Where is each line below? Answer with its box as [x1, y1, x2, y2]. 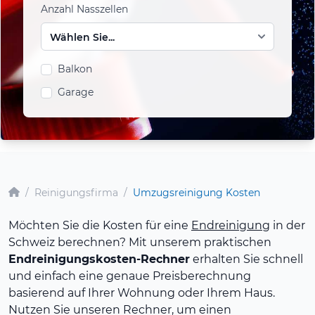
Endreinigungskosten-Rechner [8, 252, 190, 266]
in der [270, 219, 305, 232]
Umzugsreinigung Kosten [133, 186, 260, 199]
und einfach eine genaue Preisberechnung [8, 269, 251, 283]
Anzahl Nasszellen [41, 3, 128, 15]
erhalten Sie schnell [190, 252, 303, 266]
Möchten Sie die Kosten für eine [8, 219, 191, 232]
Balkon [58, 63, 92, 75]
